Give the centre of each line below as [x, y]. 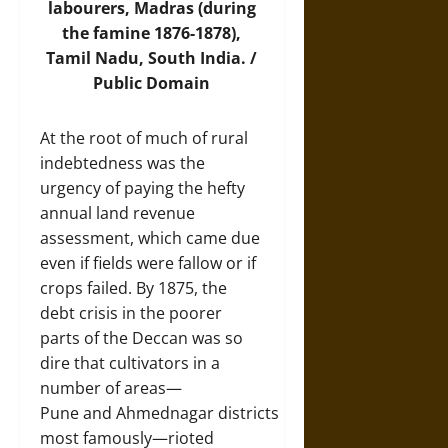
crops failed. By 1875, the [133, 288]
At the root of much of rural [144, 138]
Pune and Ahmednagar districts [159, 413]
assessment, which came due [150, 238]
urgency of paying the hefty [142, 188]
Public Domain [152, 83]
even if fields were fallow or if [148, 263]
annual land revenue [117, 213]
